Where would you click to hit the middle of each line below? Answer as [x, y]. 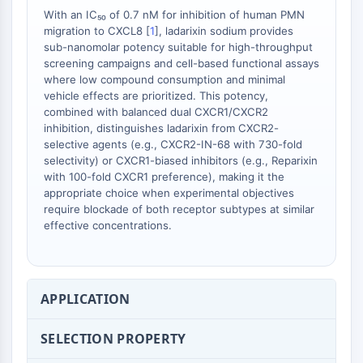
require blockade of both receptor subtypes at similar [179, 209]
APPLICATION [85, 299]
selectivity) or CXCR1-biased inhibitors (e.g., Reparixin [181, 160]
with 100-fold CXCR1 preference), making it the [164, 177]
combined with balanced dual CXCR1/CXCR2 [156, 112]
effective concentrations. [108, 225]
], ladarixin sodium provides [224, 31]
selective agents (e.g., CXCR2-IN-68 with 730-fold [173, 144]
